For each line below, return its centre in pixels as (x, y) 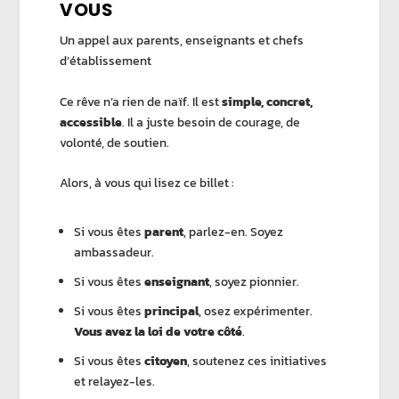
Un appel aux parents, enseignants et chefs (182, 41)
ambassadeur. (114, 253)
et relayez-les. (115, 381)
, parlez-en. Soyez (234, 232)
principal (172, 311)
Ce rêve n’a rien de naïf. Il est (141, 102)
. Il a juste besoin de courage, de (212, 122)
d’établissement (106, 61)
